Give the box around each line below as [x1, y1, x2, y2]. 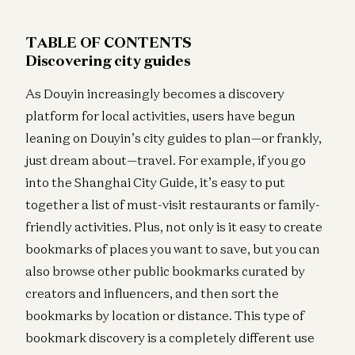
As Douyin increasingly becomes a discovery [25, 85, 284, 101]
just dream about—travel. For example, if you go [25, 151, 306, 168]
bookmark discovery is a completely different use [25, 329, 315, 345]
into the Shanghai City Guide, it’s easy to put [25, 174, 285, 190]
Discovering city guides [25, 50, 191, 70]
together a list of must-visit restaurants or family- [25, 196, 320, 212]
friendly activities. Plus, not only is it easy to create [25, 218, 323, 235]
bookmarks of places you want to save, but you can [25, 240, 320, 257]
